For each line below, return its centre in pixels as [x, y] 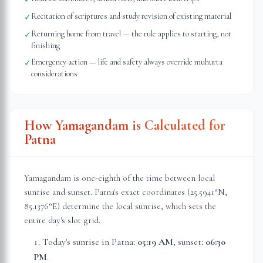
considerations [54, 74]
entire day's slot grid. [62, 220]
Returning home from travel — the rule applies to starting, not [131, 34]
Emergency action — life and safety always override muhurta [127, 62]
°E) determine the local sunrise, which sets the [132, 206]
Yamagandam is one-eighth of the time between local [119, 178]
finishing [45, 45]
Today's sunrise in [77, 242]
